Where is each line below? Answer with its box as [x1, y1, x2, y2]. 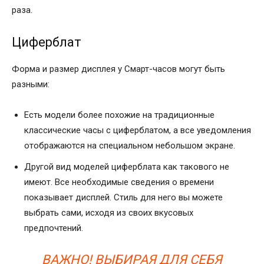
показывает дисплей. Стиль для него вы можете [24, 192, 223, 203]
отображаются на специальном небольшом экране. [24, 140, 235, 151]
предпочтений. [24, 222, 83, 233]
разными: [12, 78, 49, 90]
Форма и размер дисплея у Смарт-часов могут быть [12, 63, 225, 74]
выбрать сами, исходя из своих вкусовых [24, 207, 193, 218]
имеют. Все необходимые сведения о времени [24, 176, 214, 187]
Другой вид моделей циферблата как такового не [24, 161, 229, 172]
